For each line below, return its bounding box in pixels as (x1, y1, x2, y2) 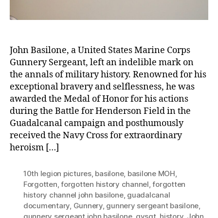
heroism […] (10, 142, 59, 153)
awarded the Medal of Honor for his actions (10, 93, 188, 105)
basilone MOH (127, 168, 175, 178)
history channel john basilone (23, 190, 124, 200)
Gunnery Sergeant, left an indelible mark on (10, 56, 194, 68)
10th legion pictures (23, 168, 91, 178)
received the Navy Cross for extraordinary (10, 129, 182, 141)
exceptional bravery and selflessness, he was (10, 81, 195, 92)
